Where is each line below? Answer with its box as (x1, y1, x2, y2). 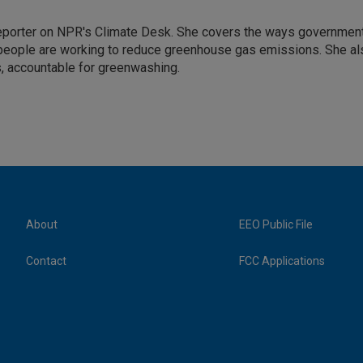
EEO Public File (239, 218, 314, 231)
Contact (26, 254, 66, 267)
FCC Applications (239, 254, 326, 267)
